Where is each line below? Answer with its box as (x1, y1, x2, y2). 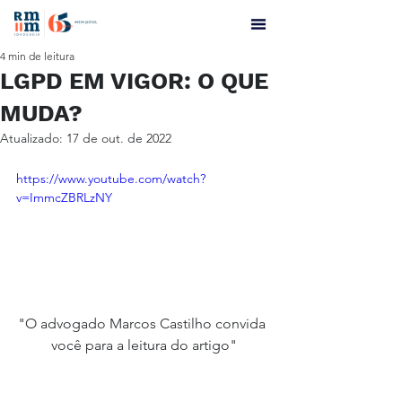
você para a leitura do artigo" (50, 336, 237, 354)
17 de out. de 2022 (66, 130, 171, 146)
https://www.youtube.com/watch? (16, 170, 205, 187)
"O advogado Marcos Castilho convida (18, 314, 269, 332)
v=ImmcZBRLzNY (16, 189, 112, 205)
